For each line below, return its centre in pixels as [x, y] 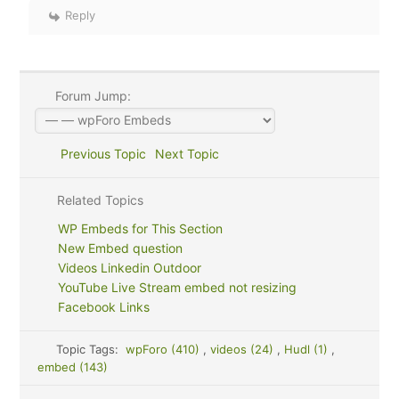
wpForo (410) [164, 349]
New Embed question [120, 248]
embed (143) [73, 367]
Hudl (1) [307, 349]
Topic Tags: [90, 349]
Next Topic [190, 154]
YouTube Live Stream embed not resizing [177, 287]
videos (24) [243, 349]
